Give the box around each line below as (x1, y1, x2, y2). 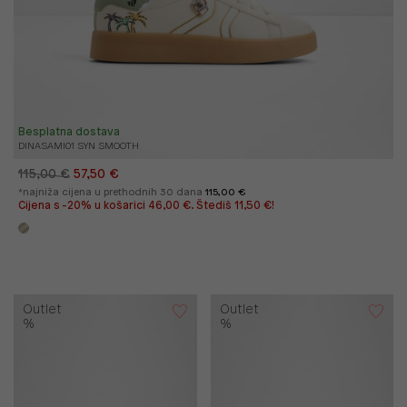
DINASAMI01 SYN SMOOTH (18, 140, 139, 152)
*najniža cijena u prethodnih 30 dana (18, 186, 205, 198)
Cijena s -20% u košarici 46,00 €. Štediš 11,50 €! (18, 199, 274, 212)
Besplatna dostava (18, 125, 120, 138)
